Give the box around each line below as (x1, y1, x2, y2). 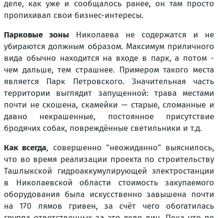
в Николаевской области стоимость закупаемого (4, 178, 214, 188)
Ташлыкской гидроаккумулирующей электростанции (4, 166, 214, 177)
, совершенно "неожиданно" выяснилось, (46, 143, 214, 153)
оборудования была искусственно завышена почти (4, 189, 214, 200)
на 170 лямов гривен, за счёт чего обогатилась (4, 201, 214, 212)
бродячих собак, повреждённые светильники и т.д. (4, 123, 202, 134)
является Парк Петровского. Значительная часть (4, 76, 214, 87)
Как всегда (4, 143, 47, 153)
